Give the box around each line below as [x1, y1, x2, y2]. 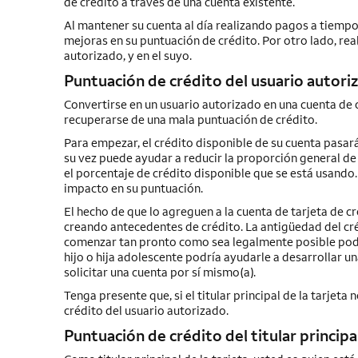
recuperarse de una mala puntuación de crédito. [63, 112, 317, 127]
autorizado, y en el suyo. [63, 48, 192, 63]
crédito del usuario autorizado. [63, 303, 229, 318]
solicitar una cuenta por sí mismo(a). [63, 265, 256, 280]
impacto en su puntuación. [63, 181, 203, 196]
